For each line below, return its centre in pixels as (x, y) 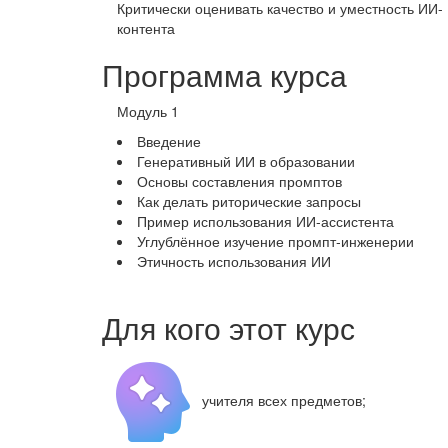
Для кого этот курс (228, 327)
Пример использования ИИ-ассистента (265, 220)
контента (146, 27)
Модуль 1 (148, 110)
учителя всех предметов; (284, 399)
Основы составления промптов (239, 180)
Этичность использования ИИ (234, 260)
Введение (169, 140)
